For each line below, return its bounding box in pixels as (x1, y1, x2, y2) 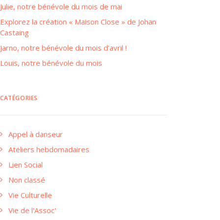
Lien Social (8, 160, 43, 169)
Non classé (8, 175, 45, 185)
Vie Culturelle (8, 190, 52, 200)
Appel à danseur (8, 129, 63, 139)
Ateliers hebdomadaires (8, 144, 89, 154)
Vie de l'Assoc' (8, 205, 56, 215)
